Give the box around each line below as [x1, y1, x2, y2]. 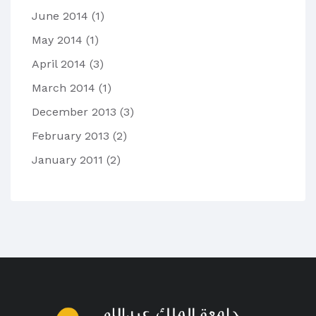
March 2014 [32, 81, 99, 95]
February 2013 [32, 129, 113, 143]
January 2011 [32, 153, 107, 167]
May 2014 [32, 33, 86, 47]
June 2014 [32, 9, 92, 23]
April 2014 [32, 57, 90, 71]
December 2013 [32, 105, 120, 119]
